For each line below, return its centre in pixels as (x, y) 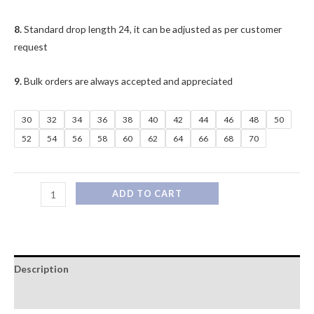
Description (41, 268)
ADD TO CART (147, 194)
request (31, 47)
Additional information (68, 296)
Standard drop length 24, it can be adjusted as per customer (153, 29)
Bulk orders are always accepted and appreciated (128, 81)
